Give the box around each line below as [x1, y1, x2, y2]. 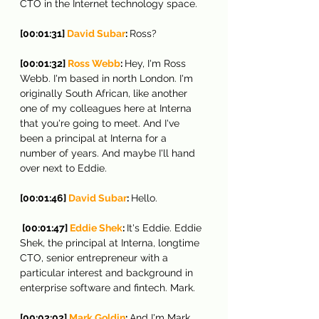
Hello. [131, 192, 157, 204]
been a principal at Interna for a [20, 132, 169, 144]
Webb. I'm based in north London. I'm [20, 72, 196, 84]
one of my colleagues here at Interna [20, 102, 194, 114]
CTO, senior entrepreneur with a [20, 251, 171, 263]
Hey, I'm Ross [125, 57, 189, 69]
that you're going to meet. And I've [20, 117, 182, 129]
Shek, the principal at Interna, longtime [20, 236, 202, 249]
